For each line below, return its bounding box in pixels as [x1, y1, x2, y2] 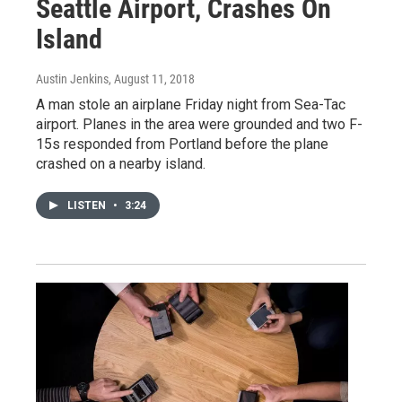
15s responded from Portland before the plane [36, 135, 328, 153]
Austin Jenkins [36, 71, 109, 86]
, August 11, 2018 [109, 71, 195, 86]
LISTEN [67, 198, 109, 212]
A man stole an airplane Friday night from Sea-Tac [36, 95, 345, 113]
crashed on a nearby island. [36, 154, 205, 172]
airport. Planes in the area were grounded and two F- [36, 115, 363, 133]
